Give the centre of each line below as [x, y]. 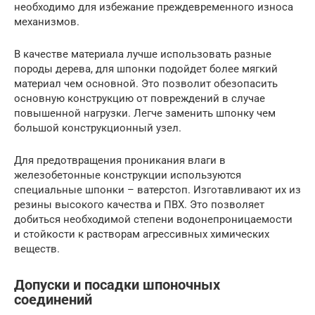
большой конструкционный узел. [98, 128]
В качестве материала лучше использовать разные [143, 54]
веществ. [37, 249]
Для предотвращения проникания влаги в [120, 161]
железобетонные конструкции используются [128, 175]
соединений [53, 300]
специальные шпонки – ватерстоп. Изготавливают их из [157, 190]
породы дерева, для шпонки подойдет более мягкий [146, 69]
